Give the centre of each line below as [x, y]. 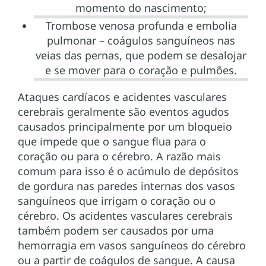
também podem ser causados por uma [116, 231]
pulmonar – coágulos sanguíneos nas [141, 41]
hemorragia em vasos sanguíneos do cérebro [132, 246]
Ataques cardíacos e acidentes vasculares [122, 97]
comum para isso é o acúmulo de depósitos [128, 171]
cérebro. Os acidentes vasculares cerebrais [125, 216]
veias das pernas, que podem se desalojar [141, 56]
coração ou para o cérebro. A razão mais [119, 156]
